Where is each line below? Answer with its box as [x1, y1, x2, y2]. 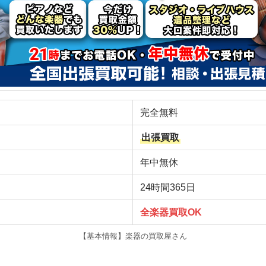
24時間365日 [140, 182, 195, 193]
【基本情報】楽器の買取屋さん [79, 232, 187, 241]
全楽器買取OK [140, 207, 202, 218]
